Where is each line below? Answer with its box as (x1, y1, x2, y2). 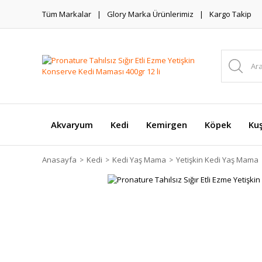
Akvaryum (51, 119, 93, 130)
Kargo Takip (209, 8, 251, 19)
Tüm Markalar (42, 8, 91, 19)
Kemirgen (146, 119, 187, 130)
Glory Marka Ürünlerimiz (107, 8, 194, 19)
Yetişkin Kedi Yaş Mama (176, 154, 258, 165)
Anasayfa (42, 154, 77, 165)
